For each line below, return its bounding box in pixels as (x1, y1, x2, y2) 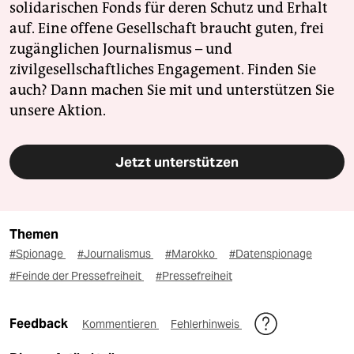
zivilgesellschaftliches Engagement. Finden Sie (9, 61, 316, 79)
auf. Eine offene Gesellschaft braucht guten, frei (9, 20, 324, 38)
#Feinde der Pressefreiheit (9, 269, 144, 284)
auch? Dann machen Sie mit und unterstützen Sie (9, 81, 334, 100)
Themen (9, 227, 58, 243)
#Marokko (165, 247, 217, 262)
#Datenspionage (229, 247, 312, 262)
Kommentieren (82, 317, 159, 332)
